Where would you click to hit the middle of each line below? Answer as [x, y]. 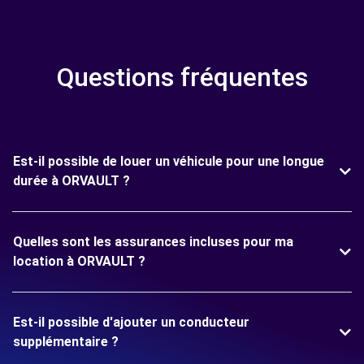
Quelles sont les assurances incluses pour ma [153, 242]
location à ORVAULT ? [79, 262]
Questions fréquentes [182, 78]
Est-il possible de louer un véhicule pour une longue [169, 162]
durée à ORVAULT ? [71, 181]
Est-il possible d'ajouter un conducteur [131, 323]
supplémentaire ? [66, 342]
